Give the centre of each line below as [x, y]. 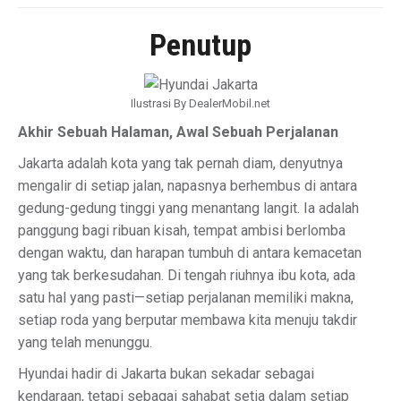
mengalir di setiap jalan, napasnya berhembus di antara [188, 186]
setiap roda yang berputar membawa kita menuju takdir [188, 320]
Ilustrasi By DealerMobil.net [200, 103]
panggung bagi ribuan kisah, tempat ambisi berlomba [182, 230]
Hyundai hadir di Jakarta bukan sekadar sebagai [166, 374]
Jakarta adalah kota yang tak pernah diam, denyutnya [180, 163]
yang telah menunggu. [85, 342]
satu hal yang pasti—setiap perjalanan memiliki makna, [186, 298]
